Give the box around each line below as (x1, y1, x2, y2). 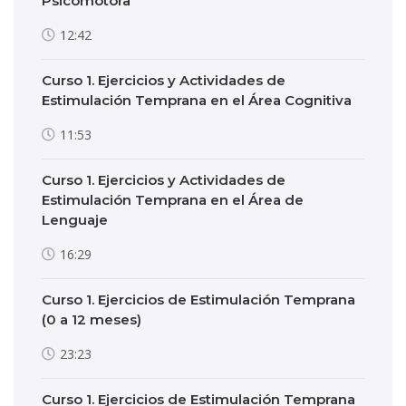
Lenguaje (42, 211, 108, 228)
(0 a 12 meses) (42, 311, 141, 328)
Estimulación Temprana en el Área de (42, 191, 304, 208)
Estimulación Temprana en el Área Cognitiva (42, 92, 352, 109)
